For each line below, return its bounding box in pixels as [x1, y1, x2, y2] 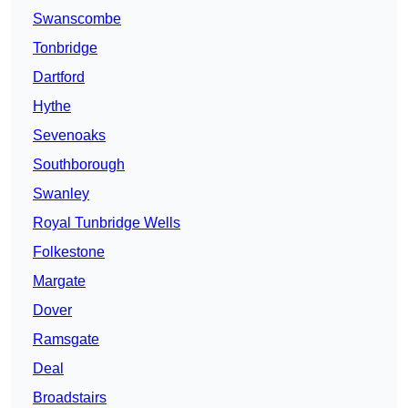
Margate [33, 273, 86, 290]
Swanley [33, 186, 89, 202]
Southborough [33, 157, 125, 173]
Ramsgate [33, 331, 99, 348]
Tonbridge [33, 40, 97, 56]
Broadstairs [33, 390, 107, 406]
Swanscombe [33, 11, 121, 27]
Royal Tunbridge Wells [33, 215, 180, 231]
